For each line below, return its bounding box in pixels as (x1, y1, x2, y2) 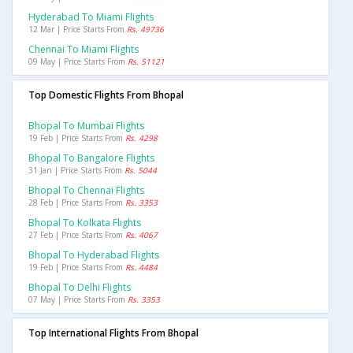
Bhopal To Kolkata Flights (28, 216, 141, 230)
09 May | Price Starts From (28, 56, 128, 68)
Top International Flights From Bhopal (28, 326, 199, 340)
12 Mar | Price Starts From (28, 24, 127, 35)
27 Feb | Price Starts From (28, 229, 125, 241)
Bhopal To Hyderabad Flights (28, 248, 159, 262)
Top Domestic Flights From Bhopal (28, 88, 184, 102)
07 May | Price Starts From (28, 294, 128, 306)
